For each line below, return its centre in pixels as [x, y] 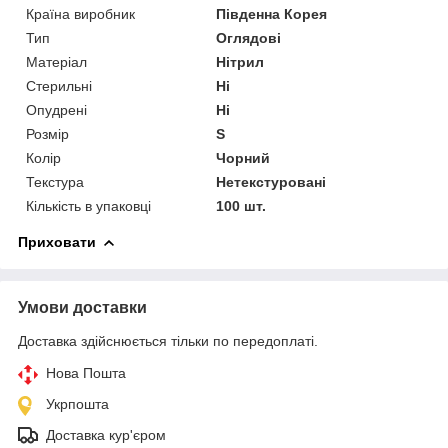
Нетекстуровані [271, 181]
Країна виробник [80, 13]
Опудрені [56, 109]
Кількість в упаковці [88, 205]
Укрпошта [77, 403]
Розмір [47, 133]
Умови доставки [82, 307]
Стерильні [59, 85]
